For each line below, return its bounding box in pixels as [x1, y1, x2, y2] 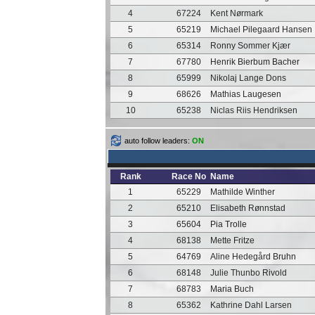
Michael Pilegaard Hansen [210, 25, 312, 34]
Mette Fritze [210, 236, 255, 245]
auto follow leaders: [124, 136, 192, 145]
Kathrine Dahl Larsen [210, 300, 292, 310]
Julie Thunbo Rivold [210, 268, 287, 278]
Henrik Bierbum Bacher [210, 57, 300, 67]
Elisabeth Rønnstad [210, 203, 285, 213]
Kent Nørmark [210, 8, 263, 18]
